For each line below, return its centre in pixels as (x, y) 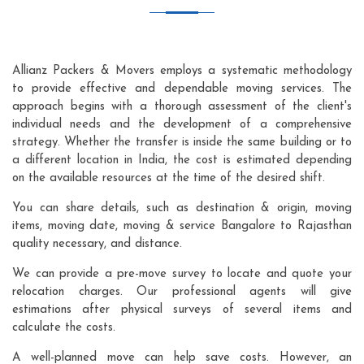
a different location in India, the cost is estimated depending (182, 160)
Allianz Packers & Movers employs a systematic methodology (182, 71)
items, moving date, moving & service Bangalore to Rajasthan (182, 226)
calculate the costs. (64, 327)
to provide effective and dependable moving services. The (182, 89)
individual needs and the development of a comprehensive (182, 124)
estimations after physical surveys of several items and (182, 310)
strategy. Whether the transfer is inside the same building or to (182, 142)
